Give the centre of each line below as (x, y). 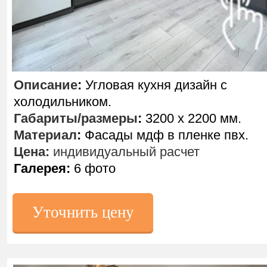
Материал (45, 135)
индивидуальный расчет (125, 152)
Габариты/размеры (76, 118)
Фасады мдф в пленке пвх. (165, 135)
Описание (46, 85)
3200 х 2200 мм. (192, 118)
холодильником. (63, 102)
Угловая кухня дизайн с (154, 85)
